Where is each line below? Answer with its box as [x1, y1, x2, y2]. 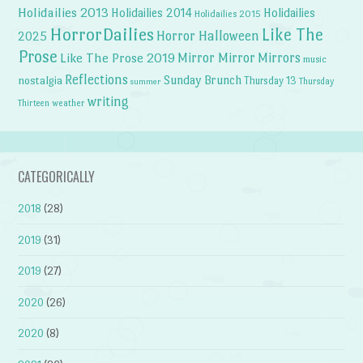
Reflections [65, 71, 129, 88]
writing [88, 93, 130, 109]
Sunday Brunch [164, 72, 242, 87]
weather [52, 96, 86, 109]
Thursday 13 [244, 74, 297, 87]
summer [130, 76, 162, 86]
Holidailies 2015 [194, 7, 262, 19]
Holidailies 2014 [111, 5, 193, 19]
